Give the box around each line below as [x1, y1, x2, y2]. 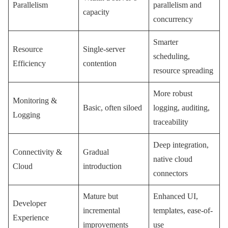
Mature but [83, 192, 118, 201]
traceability [153, 118, 188, 127]
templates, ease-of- [153, 206, 213, 215]
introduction [83, 162, 122, 171]
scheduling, [153, 52, 190, 61]
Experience [13, 213, 49, 222]
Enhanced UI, [153, 192, 198, 201]
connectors [153, 169, 188, 178]
